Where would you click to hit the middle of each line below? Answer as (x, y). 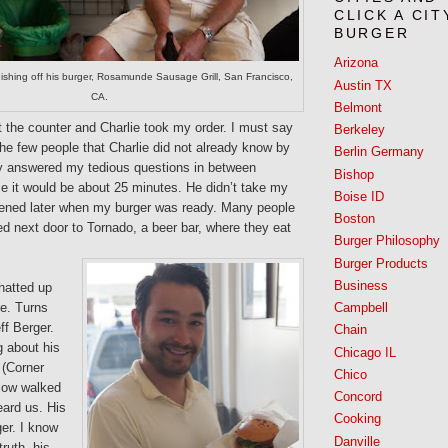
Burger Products (381, 263)
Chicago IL (365, 352)
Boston (354, 219)
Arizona (356, 63)
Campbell (361, 308)
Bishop (354, 174)
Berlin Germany (379, 152)
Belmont (358, 107)
